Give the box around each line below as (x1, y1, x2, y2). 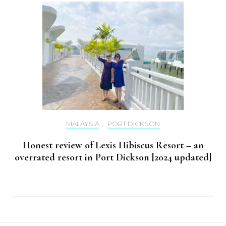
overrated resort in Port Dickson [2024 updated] (14, 151, 212, 163)
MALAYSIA (66, 119, 99, 128)
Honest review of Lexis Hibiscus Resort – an (22, 139, 204, 151)
